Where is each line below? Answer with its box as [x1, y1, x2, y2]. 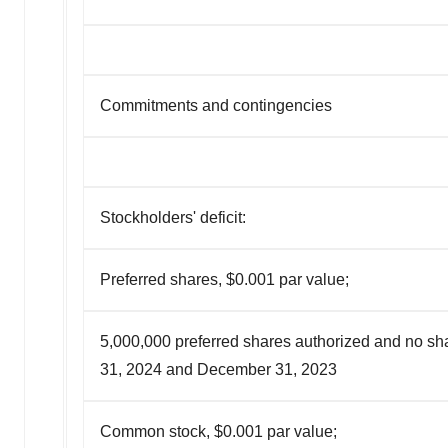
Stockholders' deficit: [100, 208, 246, 226]
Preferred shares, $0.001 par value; [100, 270, 349, 288]
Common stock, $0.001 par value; [100, 422, 337, 440]
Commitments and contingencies [100, 96, 332, 114]
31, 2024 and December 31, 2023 [100, 360, 337, 378]
